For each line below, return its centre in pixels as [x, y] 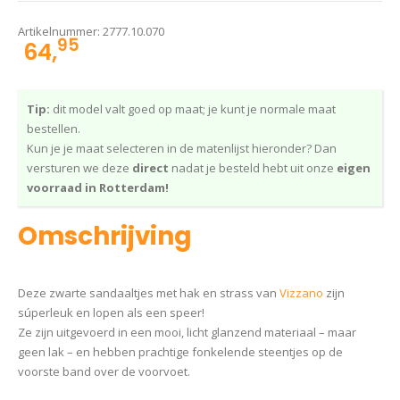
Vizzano [301, 293]
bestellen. [54, 128]
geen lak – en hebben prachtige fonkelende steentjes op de [180, 352]
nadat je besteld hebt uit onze [254, 167]
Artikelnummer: [60, 31]
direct [152, 167]
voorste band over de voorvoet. [104, 372]
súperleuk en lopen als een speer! [111, 313]
